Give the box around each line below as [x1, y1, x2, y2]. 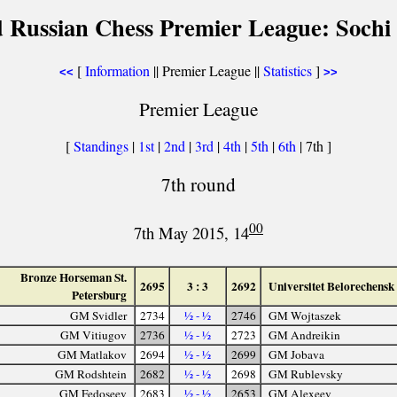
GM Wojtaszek [268, 307, 341, 323]
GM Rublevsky [268, 365, 343, 382]
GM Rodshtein [55, 365, 128, 382]
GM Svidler [70, 307, 128, 323]
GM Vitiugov [60, 326, 128, 343]
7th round [161, 171, 236, 198]
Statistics [263, 61, 312, 80]
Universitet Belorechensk [268, 276, 394, 295]
